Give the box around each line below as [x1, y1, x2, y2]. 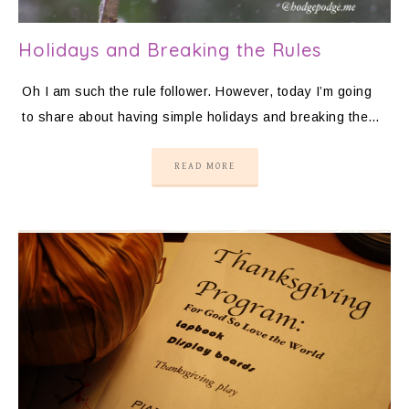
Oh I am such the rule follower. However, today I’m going [22, 84, 372, 100]
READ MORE [173, 161, 236, 173]
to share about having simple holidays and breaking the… [22, 110, 381, 125]
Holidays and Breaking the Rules [18, 38, 321, 62]
